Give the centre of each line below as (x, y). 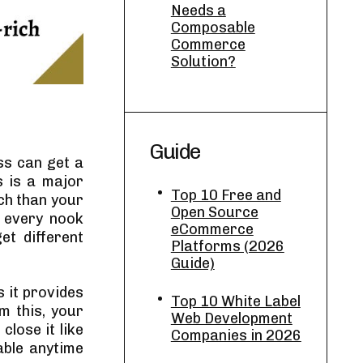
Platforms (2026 (227, 246)
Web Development (231, 318)
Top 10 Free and (226, 195)
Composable (213, 28)
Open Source (214, 212)
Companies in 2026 (236, 335)
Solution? (203, 62)
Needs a (198, 11)
